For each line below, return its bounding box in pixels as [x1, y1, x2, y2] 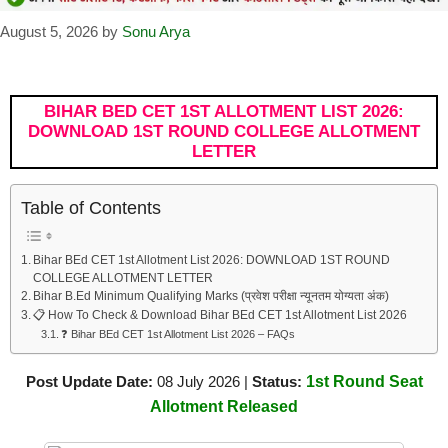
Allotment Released [150, 398, 298, 416]
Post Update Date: [25, 373, 153, 391]
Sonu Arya [122, 23, 190, 41]
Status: [251, 373, 302, 391]
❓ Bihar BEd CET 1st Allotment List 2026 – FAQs [60, 328, 295, 341]
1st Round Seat [305, 373, 423, 391]
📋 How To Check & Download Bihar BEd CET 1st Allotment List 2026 [33, 308, 408, 322]
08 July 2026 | [152, 373, 252, 391]
